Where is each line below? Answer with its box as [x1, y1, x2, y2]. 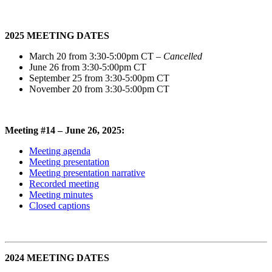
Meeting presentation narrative [29, 167, 145, 178]
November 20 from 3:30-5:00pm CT [29, 83, 169, 94]
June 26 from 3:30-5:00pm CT [29, 61, 146, 72]
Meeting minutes [29, 189, 93, 200]
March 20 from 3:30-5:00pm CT [29, 50, 156, 61]
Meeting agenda [29, 145, 90, 156]
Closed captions [29, 200, 90, 211]
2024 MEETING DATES [5, 252, 109, 263]
